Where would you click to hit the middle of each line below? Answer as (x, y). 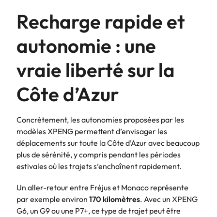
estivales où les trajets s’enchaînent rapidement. (99, 166)
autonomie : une (86, 45)
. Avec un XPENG (169, 199)
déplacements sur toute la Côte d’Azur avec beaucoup (108, 143)
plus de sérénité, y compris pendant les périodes (99, 154)
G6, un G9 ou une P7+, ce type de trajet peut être (99, 210)
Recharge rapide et (101, 21)
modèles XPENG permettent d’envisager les (92, 131)
